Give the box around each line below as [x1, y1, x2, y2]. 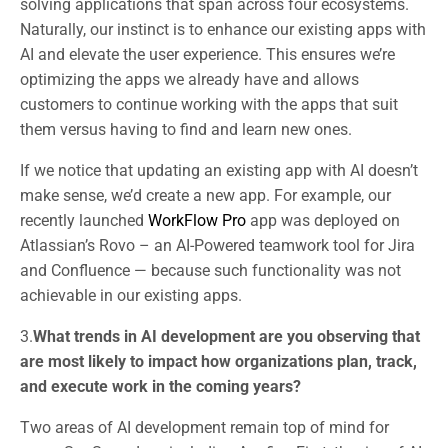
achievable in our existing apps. [20, 285, 242, 305]
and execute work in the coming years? [20, 376, 301, 396]
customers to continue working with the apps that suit [20, 94, 398, 114]
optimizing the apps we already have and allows [20, 69, 359, 89]
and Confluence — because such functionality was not [20, 260, 401, 280]
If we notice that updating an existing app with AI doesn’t [20, 160, 418, 180]
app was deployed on [246, 210, 400, 230]
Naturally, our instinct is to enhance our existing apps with [20, 19, 426, 39]
